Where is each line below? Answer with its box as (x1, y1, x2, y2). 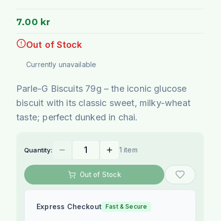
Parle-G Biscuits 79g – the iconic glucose (16, 83, 187, 94)
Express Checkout (37, 202, 102, 211)
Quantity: (24, 146, 52, 154)
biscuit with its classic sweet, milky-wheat (16, 97, 190, 108)
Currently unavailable (26, 60, 97, 69)
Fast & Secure (106, 202, 147, 210)
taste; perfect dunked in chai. (16, 111, 138, 122)
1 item (119, 145, 138, 154)
